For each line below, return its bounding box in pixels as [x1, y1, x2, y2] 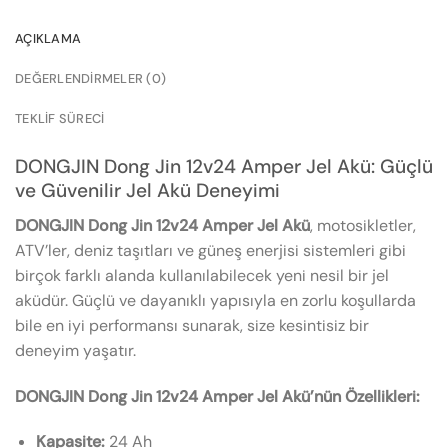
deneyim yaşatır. [15, 339, 136, 361]
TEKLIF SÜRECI [15, 110, 105, 128]
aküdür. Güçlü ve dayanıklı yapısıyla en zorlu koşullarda [15, 289, 416, 311]
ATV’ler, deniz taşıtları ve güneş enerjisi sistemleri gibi [15, 239, 406, 261]
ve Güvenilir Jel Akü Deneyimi [15, 178, 280, 204]
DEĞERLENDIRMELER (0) [15, 70, 167, 88]
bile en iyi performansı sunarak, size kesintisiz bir [15, 314, 369, 336]
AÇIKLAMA [15, 30, 82, 48]
